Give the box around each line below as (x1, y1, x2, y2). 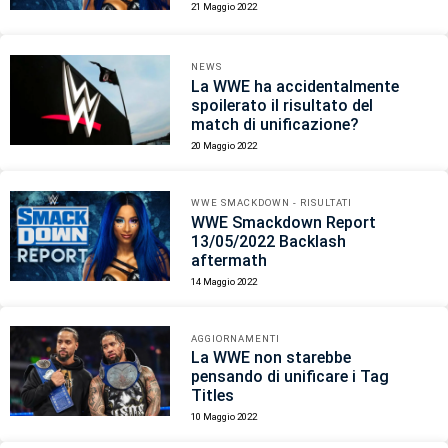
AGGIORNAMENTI (191, 332, 281, 344)
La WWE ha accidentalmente (191, 76, 400, 96)
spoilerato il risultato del (191, 95, 374, 115)
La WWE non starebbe (191, 348, 352, 368)
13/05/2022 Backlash (191, 231, 347, 251)
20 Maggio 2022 (191, 139, 258, 151)
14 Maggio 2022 (191, 275, 258, 287)
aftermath (191, 250, 268, 270)
